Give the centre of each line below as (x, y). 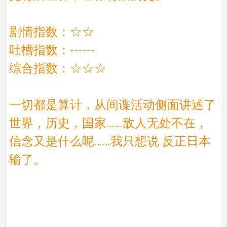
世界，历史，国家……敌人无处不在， (108, 123)
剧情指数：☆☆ (51, 32)
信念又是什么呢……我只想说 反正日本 (110, 141)
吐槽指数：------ (51, 50)
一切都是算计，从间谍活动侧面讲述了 (112, 105)
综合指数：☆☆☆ (58, 68)
